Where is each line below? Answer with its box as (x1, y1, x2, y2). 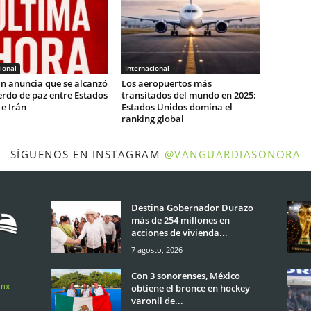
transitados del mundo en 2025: (121, 88, 256, 101)
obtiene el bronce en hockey (131, 281, 250, 294)
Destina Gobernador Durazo (131, 201, 253, 214)
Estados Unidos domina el (121, 100, 233, 113)
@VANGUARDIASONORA (164, 146, 301, 161)
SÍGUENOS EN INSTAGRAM (10, 146, 165, 161)
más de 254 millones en (131, 213, 230, 226)
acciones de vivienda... (131, 226, 228, 239)
